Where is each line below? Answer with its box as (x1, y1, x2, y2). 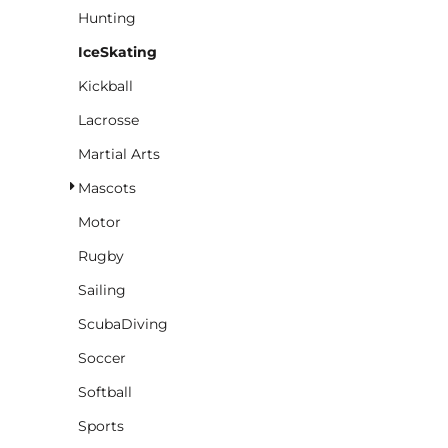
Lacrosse (78, 110, 139, 129)
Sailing (78, 280, 126, 299)
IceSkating (78, 42, 157, 61)
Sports (78, 416, 124, 435)
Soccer (78, 348, 126, 367)
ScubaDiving (78, 314, 168, 333)
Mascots (78, 178, 136, 197)
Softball (78, 382, 132, 401)
